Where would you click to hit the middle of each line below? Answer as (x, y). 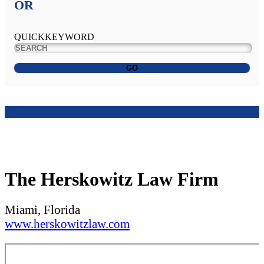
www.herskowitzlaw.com (67, 224)
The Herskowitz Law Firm (112, 179)
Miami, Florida (42, 210)
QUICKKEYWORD (54, 37)
